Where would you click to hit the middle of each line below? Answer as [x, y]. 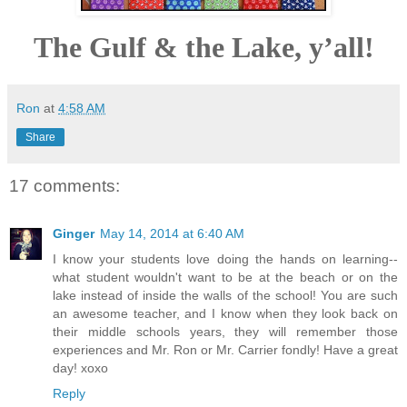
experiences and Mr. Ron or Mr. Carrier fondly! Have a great [225, 349]
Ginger [74, 233]
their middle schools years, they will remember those [225, 331]
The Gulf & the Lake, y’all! [203, 48]
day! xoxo [80, 367]
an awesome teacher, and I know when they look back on [225, 313]
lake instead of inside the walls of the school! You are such [225, 295]
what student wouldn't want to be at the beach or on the [225, 277]
